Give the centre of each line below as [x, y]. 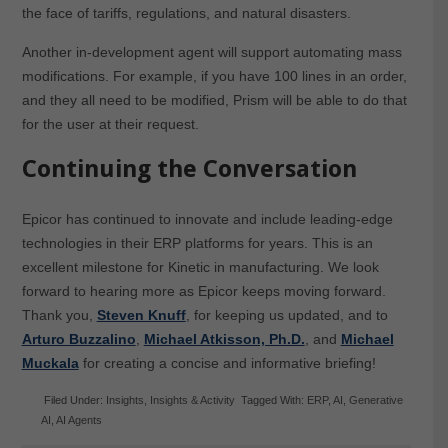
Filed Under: [75, 399]
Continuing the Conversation [189, 168]
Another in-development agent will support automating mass [211, 51]
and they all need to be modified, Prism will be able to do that [214, 99]
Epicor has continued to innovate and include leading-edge [207, 218]
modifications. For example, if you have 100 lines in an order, [214, 75]
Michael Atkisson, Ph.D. [224, 338]
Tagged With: [274, 399]
